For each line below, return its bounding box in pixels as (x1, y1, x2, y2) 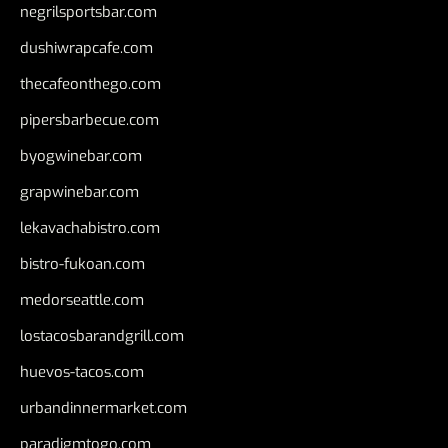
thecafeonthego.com (20, 73, 161, 94)
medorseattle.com (20, 289, 144, 310)
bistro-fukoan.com (20, 253, 145, 274)
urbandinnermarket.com (20, 397, 187, 418)
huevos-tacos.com (20, 361, 144, 382)
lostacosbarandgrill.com (20, 325, 184, 346)
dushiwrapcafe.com (20, 37, 153, 58)
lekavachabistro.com (20, 217, 160, 238)
